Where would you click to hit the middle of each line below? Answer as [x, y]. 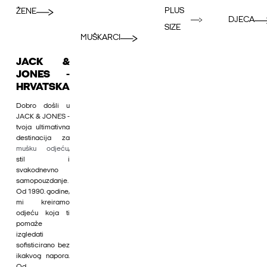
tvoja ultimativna [43, 128]
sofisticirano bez [43, 246]
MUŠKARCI [100, 38]
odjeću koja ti [43, 214]
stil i [43, 160]
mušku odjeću [42, 149]
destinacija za [43, 139]
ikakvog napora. [43, 257]
